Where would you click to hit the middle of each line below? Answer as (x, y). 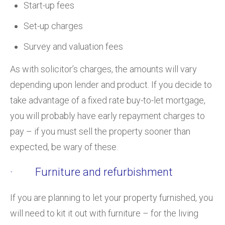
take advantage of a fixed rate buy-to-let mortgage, (108, 100)
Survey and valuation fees (73, 46)
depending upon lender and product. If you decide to (111, 84)
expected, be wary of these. (64, 147)
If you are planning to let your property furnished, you (111, 197)
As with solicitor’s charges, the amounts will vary (103, 69)
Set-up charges (53, 26)
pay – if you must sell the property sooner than (100, 131)
